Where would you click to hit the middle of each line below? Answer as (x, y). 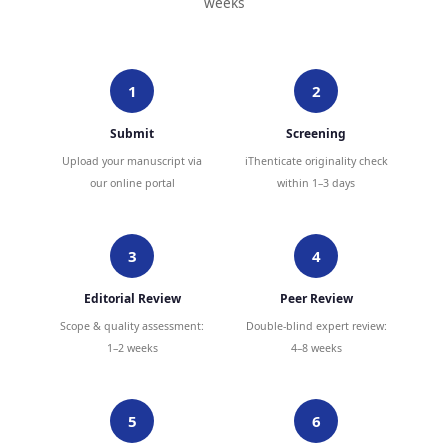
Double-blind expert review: (316, 325)
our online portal (132, 182)
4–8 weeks (316, 347)
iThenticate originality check (316, 160)
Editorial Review (132, 298)
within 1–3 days (316, 182)
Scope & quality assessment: (132, 325)
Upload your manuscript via (132, 160)
